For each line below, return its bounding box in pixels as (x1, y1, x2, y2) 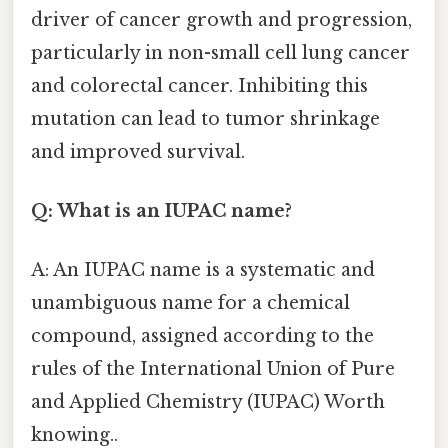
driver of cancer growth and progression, (31, 8, 412, 31)
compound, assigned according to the (31, 325, 374, 348)
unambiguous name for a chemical (31, 292, 350, 315)
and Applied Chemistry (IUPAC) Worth (31, 391, 385, 414)
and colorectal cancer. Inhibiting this (31, 74, 368, 97)
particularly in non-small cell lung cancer (31, 41, 410, 64)
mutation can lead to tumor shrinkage (31, 107, 380, 130)
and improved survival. (31, 140, 245, 163)
